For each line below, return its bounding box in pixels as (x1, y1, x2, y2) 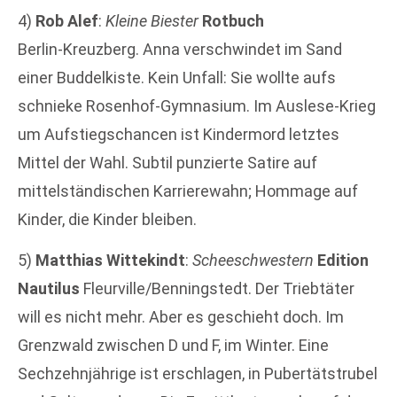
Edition (317, 251, 369, 270)
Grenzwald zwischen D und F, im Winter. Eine (18, 336, 329, 355)
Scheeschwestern (192, 251, 314, 270)
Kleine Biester (105, 11, 198, 30)
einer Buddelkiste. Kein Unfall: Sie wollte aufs (18, 67, 336, 87)
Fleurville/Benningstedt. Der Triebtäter (80, 279, 354, 299)
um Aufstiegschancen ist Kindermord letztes (18, 124, 339, 144)
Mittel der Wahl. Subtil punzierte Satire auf (18, 152, 317, 172)
